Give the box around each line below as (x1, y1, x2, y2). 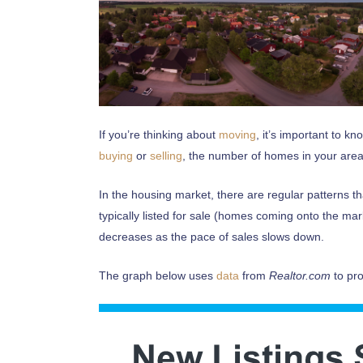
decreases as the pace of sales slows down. (99, 229, 324, 243)
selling (150, 148, 182, 162)
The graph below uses (99, 268, 216, 282)
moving (219, 127, 256, 141)
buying (99, 148, 133, 162)
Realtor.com (269, 268, 331, 282)
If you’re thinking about (99, 127, 219, 141)
